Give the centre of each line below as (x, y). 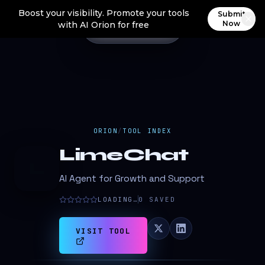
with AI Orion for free (104, 25)
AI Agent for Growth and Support (132, 179)
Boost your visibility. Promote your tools (104, 13)
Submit (231, 14)
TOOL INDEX (147, 131)
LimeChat (124, 155)
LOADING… (118, 199)
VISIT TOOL (103, 231)
